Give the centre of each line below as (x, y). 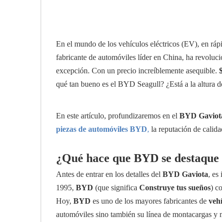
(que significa (116, 188)
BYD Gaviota (185, 174)
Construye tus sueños (175, 188)
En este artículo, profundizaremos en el (118, 116)
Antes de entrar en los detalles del (109, 174)
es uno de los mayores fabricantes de (150, 201)
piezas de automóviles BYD (102, 129)
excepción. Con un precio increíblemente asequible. (138, 71)
